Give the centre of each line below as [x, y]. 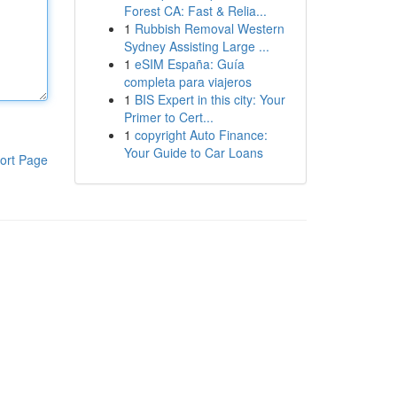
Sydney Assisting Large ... [196, 46]
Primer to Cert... [168, 117]
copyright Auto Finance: [201, 135]
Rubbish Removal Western [209, 28]
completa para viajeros [187, 82]
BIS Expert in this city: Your [210, 99]
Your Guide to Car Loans [193, 152]
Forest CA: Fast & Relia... [195, 11]
